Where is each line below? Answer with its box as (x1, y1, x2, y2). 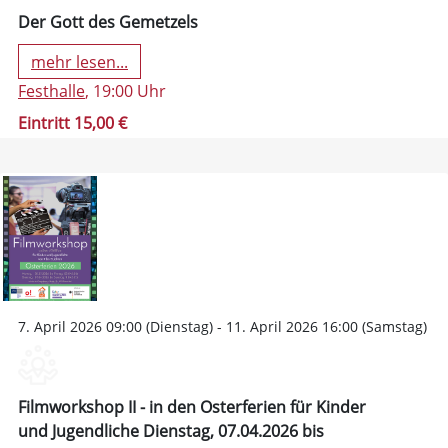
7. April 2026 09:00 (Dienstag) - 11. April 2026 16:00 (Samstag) (18, 317, 427, 337)
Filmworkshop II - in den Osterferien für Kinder (18, 396, 366, 419)
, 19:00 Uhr (85, 80, 166, 103)
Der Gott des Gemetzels (18, 11, 198, 34)
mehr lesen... (31, 50, 128, 73)
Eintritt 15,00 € (18, 112, 127, 135)
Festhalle (18, 80, 85, 103)
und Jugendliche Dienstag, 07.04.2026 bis (18, 420, 324, 443)
